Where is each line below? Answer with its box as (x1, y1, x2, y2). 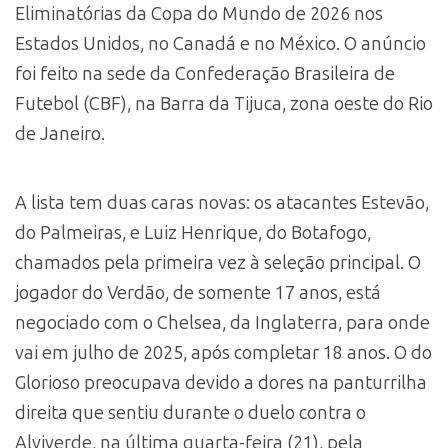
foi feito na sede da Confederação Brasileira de (15, 62, 395, 85)
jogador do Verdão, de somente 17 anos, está (15, 281, 381, 304)
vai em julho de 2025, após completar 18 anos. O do (15, 341, 432, 364)
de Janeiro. (15, 122, 105, 145)
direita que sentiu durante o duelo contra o (15, 401, 366, 424)
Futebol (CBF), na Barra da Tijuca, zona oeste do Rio (15, 92, 433, 115)
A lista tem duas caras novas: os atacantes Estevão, (15, 191, 429, 214)
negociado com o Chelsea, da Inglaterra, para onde (15, 311, 430, 334)
